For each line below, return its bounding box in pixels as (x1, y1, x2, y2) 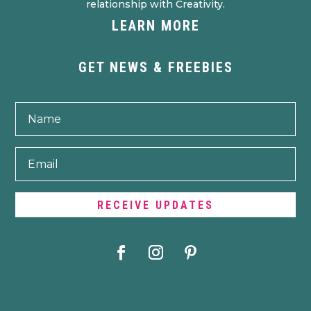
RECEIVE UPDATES (97, 198, 214, 212)
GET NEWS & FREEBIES (78, 58, 233, 76)
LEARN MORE (111, 17, 200, 34)
